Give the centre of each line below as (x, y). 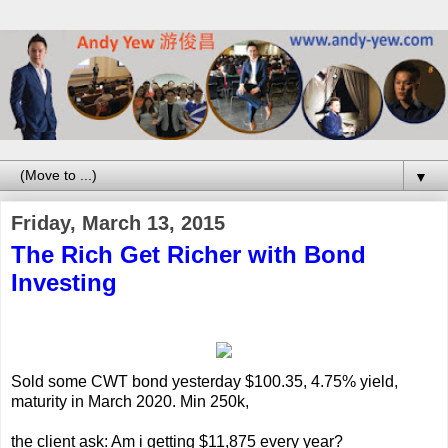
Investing (64, 282)
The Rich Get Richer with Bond (188, 254)
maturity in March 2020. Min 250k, (130, 401)
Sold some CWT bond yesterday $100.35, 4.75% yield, (204, 381)
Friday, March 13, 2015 (118, 222)
